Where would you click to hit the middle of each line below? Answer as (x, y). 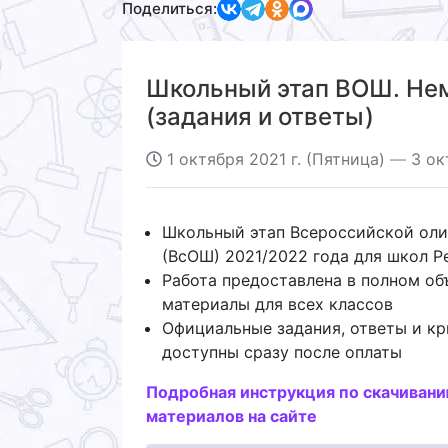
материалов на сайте (231, 415)
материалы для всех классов (277, 303)
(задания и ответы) (260, 116)
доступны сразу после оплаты (282, 351)
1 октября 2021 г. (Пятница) (276, 158)
